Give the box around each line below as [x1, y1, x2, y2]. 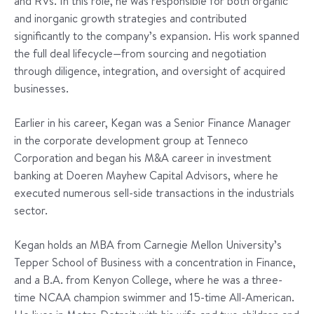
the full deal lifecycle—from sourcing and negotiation [14, 46, 266, 61]
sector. [14, 203, 50, 218]
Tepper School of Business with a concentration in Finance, [14, 254, 296, 270]
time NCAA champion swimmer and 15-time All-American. [14, 289, 294, 305]
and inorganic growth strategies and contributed [14, 11, 247, 26]
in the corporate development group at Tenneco [14, 132, 248, 148]
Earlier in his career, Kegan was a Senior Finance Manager [14, 115, 291, 130]
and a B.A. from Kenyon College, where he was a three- [14, 272, 282, 287]
